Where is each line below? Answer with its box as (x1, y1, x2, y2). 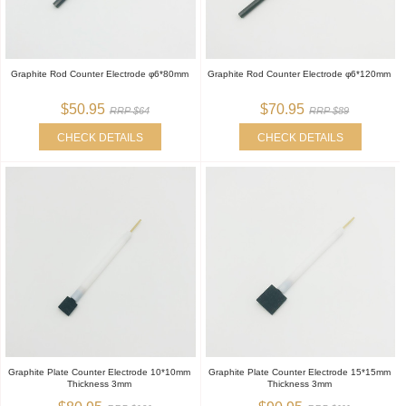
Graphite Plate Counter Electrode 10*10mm (8, 366, 191, 377)
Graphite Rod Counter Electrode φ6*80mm (10, 68, 188, 79)
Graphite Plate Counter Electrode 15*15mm (208, 366, 391, 377)
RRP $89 (309, 104, 350, 116)
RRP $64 (109, 104, 150, 116)
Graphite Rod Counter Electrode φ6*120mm (208, 68, 391, 79)
